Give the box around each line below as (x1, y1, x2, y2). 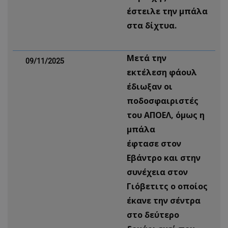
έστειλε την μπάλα (127, 6, 208, 17)
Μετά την (127, 52, 166, 64)
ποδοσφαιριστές (127, 95, 198, 106)
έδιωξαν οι (127, 81, 173, 92)
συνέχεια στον (127, 166, 188, 178)
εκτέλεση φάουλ (127, 67, 197, 78)
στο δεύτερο (127, 209, 179, 220)
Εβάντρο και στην (127, 152, 201, 163)
